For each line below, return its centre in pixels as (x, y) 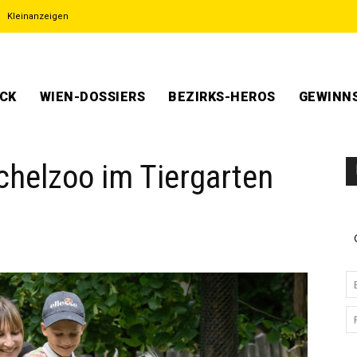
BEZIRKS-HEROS (222, 97)
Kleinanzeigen (38, 16)
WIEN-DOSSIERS (92, 97)
